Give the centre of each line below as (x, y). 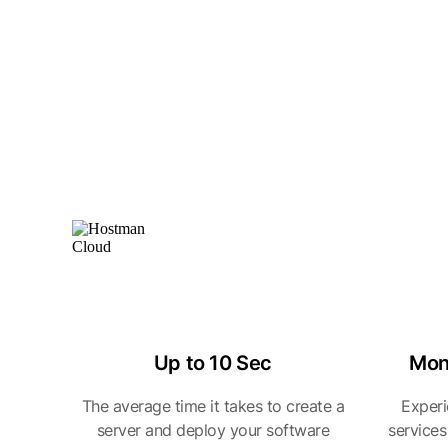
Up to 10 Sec (213, 363)
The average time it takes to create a (213, 406)
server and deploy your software (213, 430)
